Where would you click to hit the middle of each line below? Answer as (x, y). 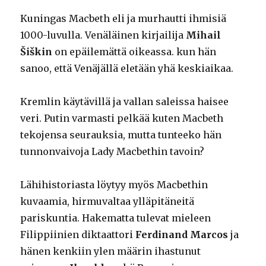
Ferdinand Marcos (182, 235)
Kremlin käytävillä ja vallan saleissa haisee (125, 102)
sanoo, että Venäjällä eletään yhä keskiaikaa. (127, 69)
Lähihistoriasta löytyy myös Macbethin (114, 185)
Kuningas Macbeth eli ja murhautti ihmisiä (123, 19)
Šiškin (37, 52)
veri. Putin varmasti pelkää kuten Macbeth (122, 118)
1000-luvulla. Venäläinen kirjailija (103, 35)
